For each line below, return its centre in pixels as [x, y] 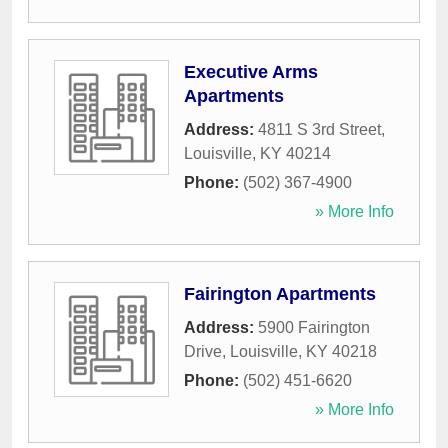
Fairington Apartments [280, 294]
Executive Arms [251, 72]
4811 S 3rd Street [319, 130]
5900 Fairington [314, 328]
